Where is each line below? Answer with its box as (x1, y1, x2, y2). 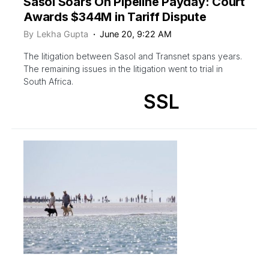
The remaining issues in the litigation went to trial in (23, 63, 223, 74)
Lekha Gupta (37, 28, 88, 39)
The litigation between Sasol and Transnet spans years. (23, 50, 242, 61)
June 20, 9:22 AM (100, 28, 172, 39)
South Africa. (23, 76, 73, 86)
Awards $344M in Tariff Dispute (23, 9, 207, 24)
